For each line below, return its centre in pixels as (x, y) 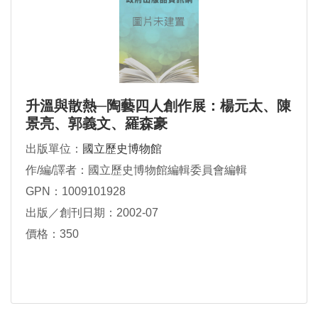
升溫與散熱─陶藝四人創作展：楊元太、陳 (158, 106)
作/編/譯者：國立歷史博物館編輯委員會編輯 (136, 170)
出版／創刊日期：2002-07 (92, 213)
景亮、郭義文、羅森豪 (97, 124)
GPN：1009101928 (76, 192)
